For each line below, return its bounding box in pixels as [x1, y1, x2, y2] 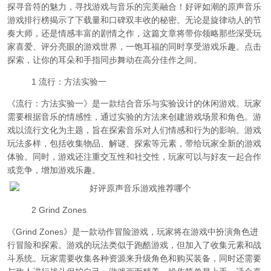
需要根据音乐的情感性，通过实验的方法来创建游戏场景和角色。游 [7, 112, 261, 122]
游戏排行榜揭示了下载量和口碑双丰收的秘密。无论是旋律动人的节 [7, 15, 261, 25]
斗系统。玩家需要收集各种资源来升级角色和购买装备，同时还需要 [7, 253, 261, 263]
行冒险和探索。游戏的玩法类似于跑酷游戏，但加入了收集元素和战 [7, 240, 261, 250]
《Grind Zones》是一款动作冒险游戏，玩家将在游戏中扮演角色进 [7, 227, 258, 237]
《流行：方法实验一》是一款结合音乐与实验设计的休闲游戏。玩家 [7, 99, 261, 108]
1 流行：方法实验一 [31, 77, 106, 87]
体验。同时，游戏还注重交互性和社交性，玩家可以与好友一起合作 [7, 152, 261, 162]
